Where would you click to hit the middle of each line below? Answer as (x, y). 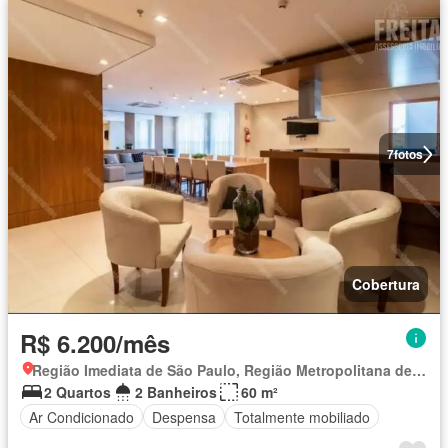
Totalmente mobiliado (302, 416)
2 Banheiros (176, 392)
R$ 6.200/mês (95, 343)
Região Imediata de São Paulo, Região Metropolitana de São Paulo (419, 370)
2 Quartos (77, 392)
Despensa (184, 416)
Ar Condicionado (81, 416)
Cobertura (386, 284)
